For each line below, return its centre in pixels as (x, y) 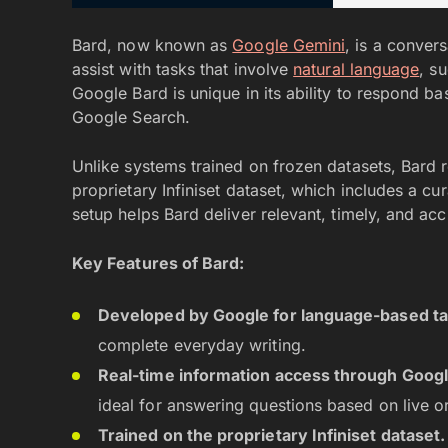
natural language (356, 69)
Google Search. (131, 117)
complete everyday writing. (202, 345)
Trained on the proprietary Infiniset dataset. (272, 435)
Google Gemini (289, 45)
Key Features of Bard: (158, 263)
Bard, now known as (152, 45)
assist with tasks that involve (183, 69)
